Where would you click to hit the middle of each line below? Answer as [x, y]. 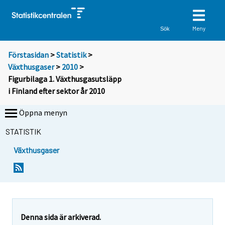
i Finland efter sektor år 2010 [57, 91]
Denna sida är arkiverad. [61, 217]
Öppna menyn [43, 113]
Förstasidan [28, 55]
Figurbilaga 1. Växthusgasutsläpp [65, 79]
